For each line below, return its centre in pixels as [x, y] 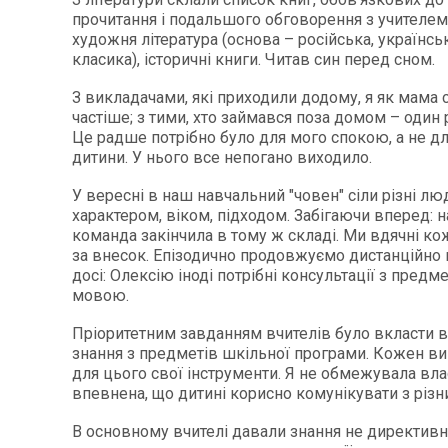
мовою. [100, 295]
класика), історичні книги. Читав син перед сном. [253, 59]
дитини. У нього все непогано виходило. [222, 157]
